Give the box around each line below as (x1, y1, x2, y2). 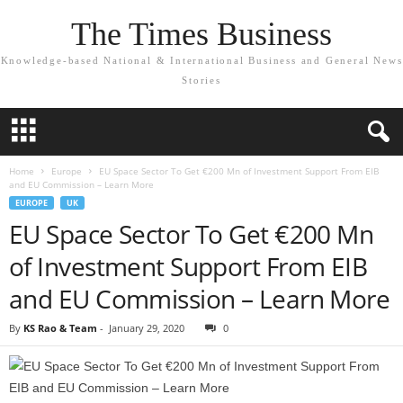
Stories (182, 75, 221, 85)
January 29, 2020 (109, 321, 184, 335)
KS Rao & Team (23, 321, 97, 335)
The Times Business (71, 16, 332, 52)
